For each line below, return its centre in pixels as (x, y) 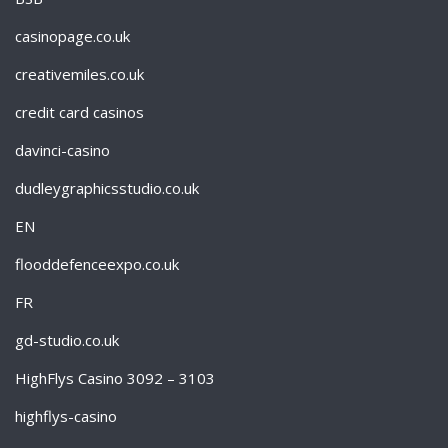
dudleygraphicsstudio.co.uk (107, 188)
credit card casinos (79, 112)
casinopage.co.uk (72, 36)
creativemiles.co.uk (79, 74)
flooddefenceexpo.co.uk (97, 264)
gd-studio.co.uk (67, 340)
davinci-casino (62, 150)
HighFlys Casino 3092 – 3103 (115, 378)
